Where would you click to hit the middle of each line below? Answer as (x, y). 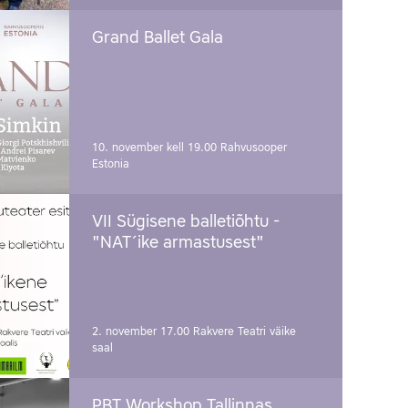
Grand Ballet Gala (158, 38)
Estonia (111, 164)
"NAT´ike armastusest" (178, 243)
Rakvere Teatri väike (245, 331)
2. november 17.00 (143, 331)
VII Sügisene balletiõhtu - (186, 222)
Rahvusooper (254, 148)
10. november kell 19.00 (156, 148)
